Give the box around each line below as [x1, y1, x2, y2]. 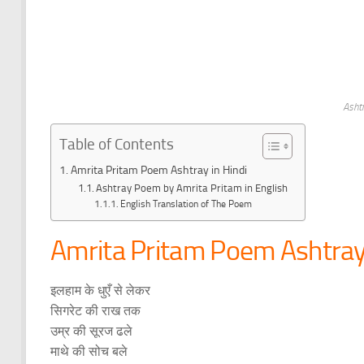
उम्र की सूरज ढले [50, 323, 132, 340]
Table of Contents [59, 134, 174, 154]
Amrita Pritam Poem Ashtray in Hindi [70, 163, 247, 178]
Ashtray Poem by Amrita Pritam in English [96, 182, 288, 195]
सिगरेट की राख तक [50, 303, 141, 319]
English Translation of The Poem [120, 198, 253, 210]
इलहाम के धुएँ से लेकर [50, 283, 150, 299]
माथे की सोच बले [50, 344, 128, 360]
